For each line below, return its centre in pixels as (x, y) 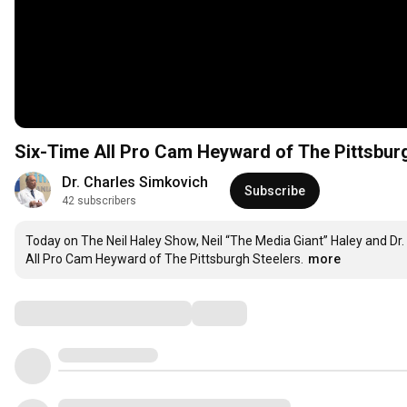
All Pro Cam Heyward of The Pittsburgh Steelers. (164, 259)
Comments (59, 313)
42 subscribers (99, 201)
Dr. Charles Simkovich (135, 183)
